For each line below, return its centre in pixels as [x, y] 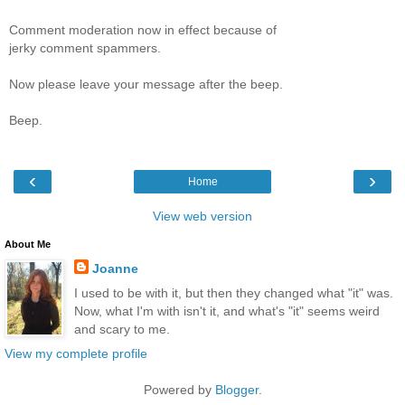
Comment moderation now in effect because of [143, 30]
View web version [202, 216]
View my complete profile [76, 353]
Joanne [115, 268]
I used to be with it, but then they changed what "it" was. [233, 292]
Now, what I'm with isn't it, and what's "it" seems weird [226, 311]
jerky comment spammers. [85, 48]
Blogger [236, 389]
